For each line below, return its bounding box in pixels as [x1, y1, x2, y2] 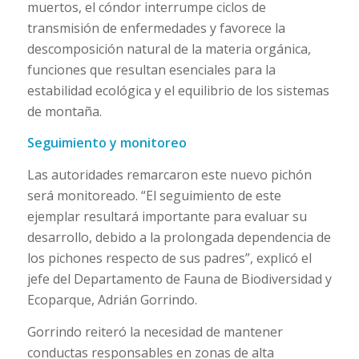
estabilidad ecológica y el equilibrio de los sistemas [26, 81, 329, 99]
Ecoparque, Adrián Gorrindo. [26, 290, 197, 309]
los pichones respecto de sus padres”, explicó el [26, 248, 312, 267]
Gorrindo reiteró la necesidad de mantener [26, 322, 283, 341]
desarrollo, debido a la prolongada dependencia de [26, 228, 331, 246]
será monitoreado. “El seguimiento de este [26, 186, 281, 204]
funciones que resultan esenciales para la [26, 60, 276, 79]
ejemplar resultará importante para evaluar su [26, 207, 307, 225]
